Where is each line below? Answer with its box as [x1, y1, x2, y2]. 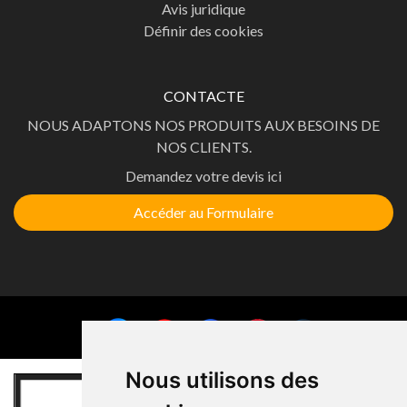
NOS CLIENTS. [155, 138, 252, 156]
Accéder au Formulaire [134, 203, 273, 222]
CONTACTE [163, 87, 244, 105]
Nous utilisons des [124, 367, 319, 393]
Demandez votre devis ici [125, 167, 282, 185]
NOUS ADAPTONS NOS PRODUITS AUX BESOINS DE [27, 116, 380, 134]
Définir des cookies [144, 22, 263, 40]
